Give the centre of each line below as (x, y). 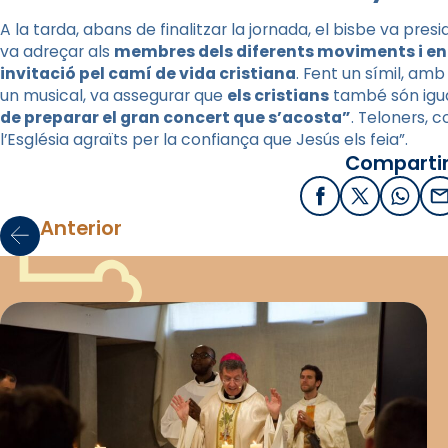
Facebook (359, 202)
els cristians (278, 95)
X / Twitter (401, 202)
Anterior (81, 227)
